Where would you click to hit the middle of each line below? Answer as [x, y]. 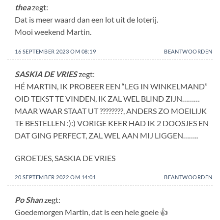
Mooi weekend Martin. [53, 32]
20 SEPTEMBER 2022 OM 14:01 [55, 177]
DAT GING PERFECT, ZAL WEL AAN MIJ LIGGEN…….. [106, 135]
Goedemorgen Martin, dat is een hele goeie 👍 [91, 212]
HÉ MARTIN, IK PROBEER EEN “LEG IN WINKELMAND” [111, 86]
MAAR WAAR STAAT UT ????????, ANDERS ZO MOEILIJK [111, 110]
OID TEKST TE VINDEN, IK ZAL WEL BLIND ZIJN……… [107, 98]
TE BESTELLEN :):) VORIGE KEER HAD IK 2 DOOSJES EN [112, 123]
